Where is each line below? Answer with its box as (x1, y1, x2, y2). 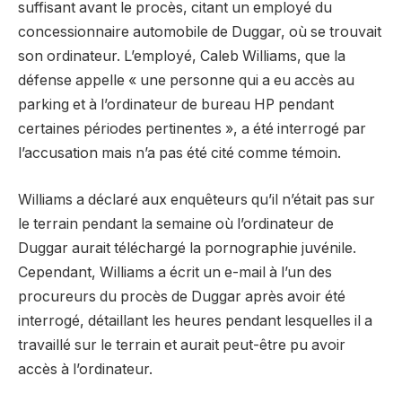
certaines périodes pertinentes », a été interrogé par (18, 120, 366, 138)
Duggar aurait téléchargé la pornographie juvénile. (18, 239, 356, 257)
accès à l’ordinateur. (18, 360, 153, 378)
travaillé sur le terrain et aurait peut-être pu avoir (18, 336, 345, 354)
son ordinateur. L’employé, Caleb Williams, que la (18, 48, 345, 66)
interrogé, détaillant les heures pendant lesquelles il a (18, 311, 372, 329)
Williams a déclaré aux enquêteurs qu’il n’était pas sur (18, 190, 375, 208)
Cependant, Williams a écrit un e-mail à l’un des (18, 263, 332, 281)
